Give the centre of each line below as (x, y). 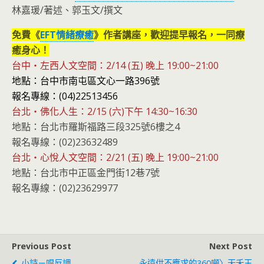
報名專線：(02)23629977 (65, 188)
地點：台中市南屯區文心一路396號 (86, 81)
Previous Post (42, 246)
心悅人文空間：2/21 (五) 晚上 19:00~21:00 (129, 157)
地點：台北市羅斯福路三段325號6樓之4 (96, 127)
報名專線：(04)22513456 (65, 96)
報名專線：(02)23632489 (65, 142)
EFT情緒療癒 (67, 35)
